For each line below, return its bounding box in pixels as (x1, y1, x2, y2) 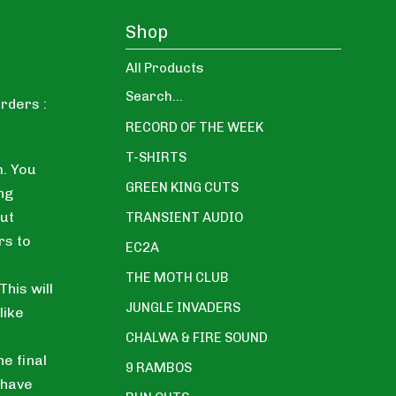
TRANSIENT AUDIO (126, 209, 243, 225)
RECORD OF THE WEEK (126, 118, 263, 135)
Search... (126, 88, 183, 104)
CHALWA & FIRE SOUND (126, 329, 268, 346)
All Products (126, 59, 204, 76)
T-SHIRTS (126, 148, 187, 165)
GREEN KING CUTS (126, 179, 239, 195)
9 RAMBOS (126, 359, 192, 376)
